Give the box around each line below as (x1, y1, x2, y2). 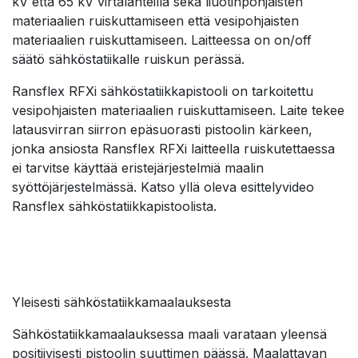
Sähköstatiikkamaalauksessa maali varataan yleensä (12, 326, 327, 343)
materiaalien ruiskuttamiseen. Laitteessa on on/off (12, 32, 312, 49)
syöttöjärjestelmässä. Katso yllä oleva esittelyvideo (12, 179, 314, 196)
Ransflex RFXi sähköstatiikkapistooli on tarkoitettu (12, 83, 313, 100)
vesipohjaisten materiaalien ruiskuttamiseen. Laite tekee (12, 102, 344, 119)
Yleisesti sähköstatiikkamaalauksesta (12, 294, 231, 311)
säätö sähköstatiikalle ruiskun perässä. (12, 51, 245, 68)
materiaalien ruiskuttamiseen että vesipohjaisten (12, 13, 299, 30)
